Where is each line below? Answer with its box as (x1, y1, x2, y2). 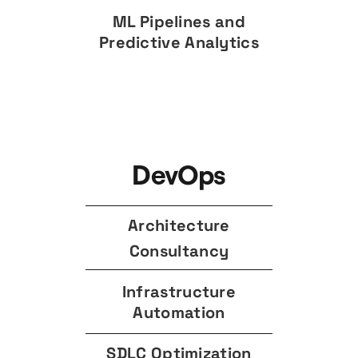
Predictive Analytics (98, 31, 259, 53)
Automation (133, 301, 225, 323)
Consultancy (129, 240, 229, 261)
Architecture (128, 214, 230, 236)
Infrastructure (121, 280, 237, 302)
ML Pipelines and (113, 10, 245, 32)
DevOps (132, 157, 226, 190)
